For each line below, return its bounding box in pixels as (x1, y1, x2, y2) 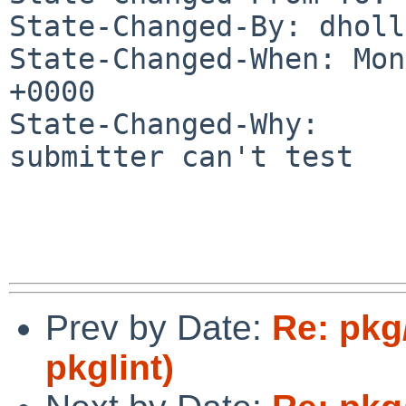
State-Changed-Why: (9, 107, 319, 140)
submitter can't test (9, 140, 353, 173)
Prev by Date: (45, 307, 272, 347)
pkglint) (45, 347, 174, 387)
